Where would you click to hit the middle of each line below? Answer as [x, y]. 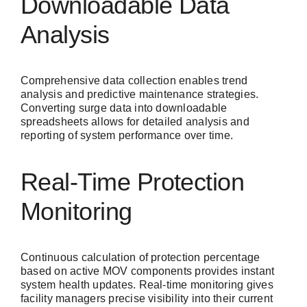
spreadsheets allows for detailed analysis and [135, 121]
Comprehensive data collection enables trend [134, 80]
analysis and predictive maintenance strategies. [140, 94]
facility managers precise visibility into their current [147, 298]
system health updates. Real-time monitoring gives [147, 284]
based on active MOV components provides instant [148, 271]
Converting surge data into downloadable [124, 108]
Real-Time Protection [133, 182]
